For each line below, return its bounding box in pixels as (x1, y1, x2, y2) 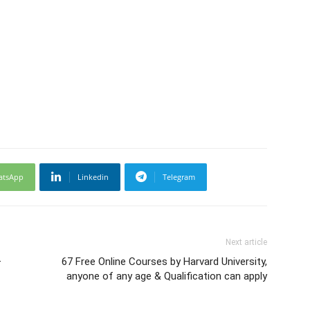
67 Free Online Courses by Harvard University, (62, 255, 267, 268)
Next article (226, 237, 267, 247)
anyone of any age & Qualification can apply (66, 269, 267, 282)
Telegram (163, 171, 195, 182)
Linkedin (77, 171, 109, 182)
